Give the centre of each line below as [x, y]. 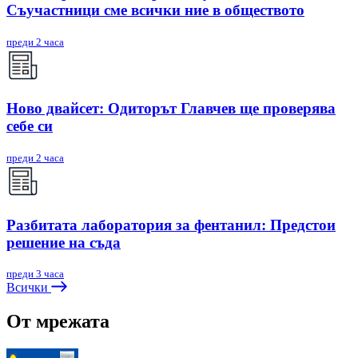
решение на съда [64, 242]
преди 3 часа [35, 274]
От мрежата [58, 322]
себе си [30, 126]
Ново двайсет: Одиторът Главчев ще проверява [171, 109]
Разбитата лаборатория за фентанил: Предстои [171, 225]
